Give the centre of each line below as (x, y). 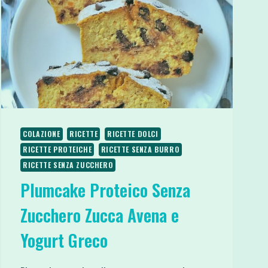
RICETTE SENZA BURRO (140, 149)
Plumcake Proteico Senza (106, 190)
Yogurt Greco (64, 240)
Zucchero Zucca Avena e (100, 215)
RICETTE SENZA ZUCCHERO (68, 165)
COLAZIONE (42, 133)
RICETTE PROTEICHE (57, 149)
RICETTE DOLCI (133, 133)
